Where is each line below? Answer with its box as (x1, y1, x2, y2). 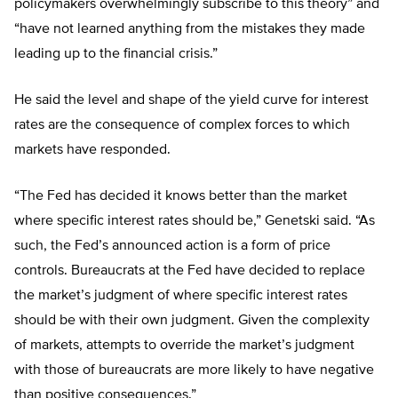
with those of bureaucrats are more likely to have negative (14, 363, 374, 378)
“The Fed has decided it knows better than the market (14, 189, 347, 204)
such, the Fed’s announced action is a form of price (14, 239, 330, 254)
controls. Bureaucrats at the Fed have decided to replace (14, 264, 365, 279)
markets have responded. (14, 143, 171, 158)
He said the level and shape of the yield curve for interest (14, 93, 369, 108)
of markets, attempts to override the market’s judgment (14, 338, 354, 354)
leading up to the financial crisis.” (14, 47, 218, 62)
